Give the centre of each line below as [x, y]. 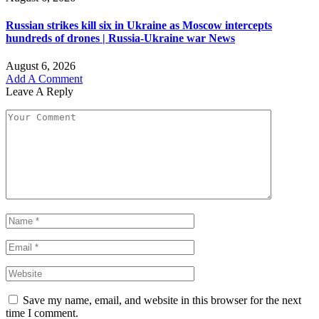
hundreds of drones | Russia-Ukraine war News [120, 38]
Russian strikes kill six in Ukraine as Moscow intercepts [139, 25]
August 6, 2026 [41, 66]
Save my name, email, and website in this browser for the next [162, 300]
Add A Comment [44, 79]
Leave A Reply [40, 92]
